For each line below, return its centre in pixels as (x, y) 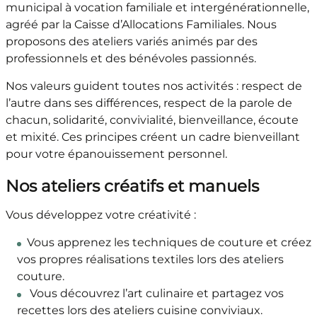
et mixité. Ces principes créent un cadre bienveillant (152, 137)
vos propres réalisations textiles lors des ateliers (150, 260)
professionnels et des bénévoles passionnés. (131, 59)
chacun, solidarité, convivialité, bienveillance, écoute (152, 120)
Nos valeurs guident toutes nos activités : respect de (154, 86)
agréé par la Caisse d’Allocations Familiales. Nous (141, 25)
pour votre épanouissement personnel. (116, 154)
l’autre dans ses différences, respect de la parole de (149, 103)
